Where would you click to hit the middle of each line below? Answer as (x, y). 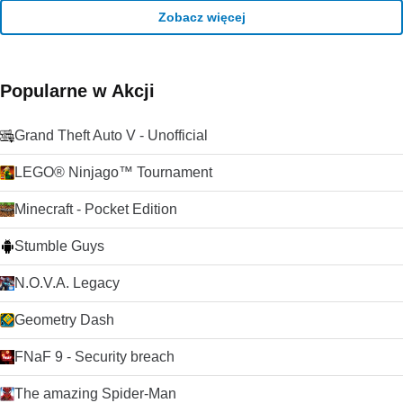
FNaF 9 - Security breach (94, 357)
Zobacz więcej (201, 17)
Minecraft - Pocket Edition (96, 209)
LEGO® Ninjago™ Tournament (113, 172)
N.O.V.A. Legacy (67, 283)
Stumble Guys (59, 246)
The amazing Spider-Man (95, 394)
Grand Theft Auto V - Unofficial (111, 135)
